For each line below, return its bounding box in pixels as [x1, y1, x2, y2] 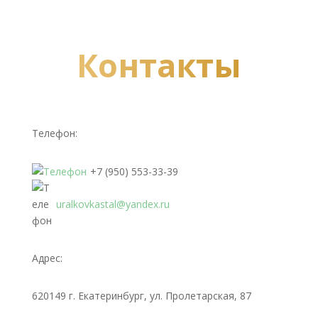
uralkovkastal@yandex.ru [55, 197, 170, 212]
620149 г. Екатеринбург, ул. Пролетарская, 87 [31, 289, 251, 303]
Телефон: [31, 126, 77, 140]
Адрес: [31, 251, 62, 265]
